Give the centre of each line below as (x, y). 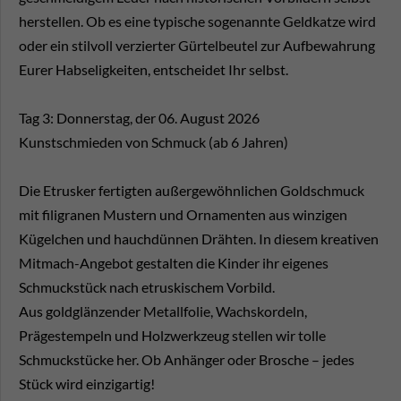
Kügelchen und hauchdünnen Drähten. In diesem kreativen (199, 239)
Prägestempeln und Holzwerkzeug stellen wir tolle (172, 336)
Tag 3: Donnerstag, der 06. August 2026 (139, 118)
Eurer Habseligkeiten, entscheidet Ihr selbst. (154, 70)
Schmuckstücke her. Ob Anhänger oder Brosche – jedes (187, 360)
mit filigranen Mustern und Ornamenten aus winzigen (183, 215)
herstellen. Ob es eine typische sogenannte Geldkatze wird (197, 21)
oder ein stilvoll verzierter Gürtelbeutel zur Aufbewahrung (197, 46)
